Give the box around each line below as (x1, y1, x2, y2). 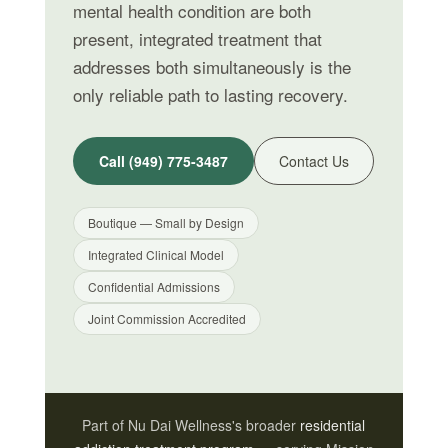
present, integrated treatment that (72, 26, 322, 51)
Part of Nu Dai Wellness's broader (82, 415, 301, 435)
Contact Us (278, 151, 349, 171)
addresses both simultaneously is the (72, 54, 351, 79)
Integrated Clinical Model (87, 246, 224, 263)
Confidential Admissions (87, 278, 220, 295)
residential (300, 415, 366, 435)
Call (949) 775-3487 (98, 151, 228, 171)
